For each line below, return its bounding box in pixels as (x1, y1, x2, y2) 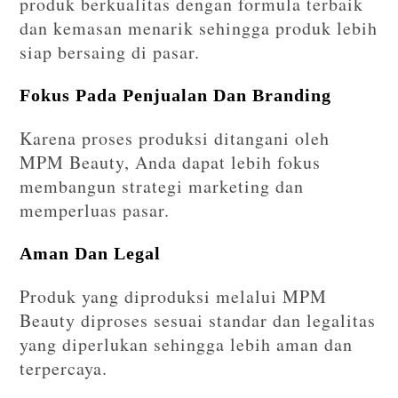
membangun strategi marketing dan (20, 174, 305, 199)
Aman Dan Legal (20, 243, 162, 264)
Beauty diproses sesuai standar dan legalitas (20, 308, 377, 333)
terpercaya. (20, 356, 108, 381)
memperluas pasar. (20, 198, 171, 223)
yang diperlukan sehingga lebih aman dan (20, 332, 354, 357)
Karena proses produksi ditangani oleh (20, 126, 330, 151)
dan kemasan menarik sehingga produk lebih (20, 16, 378, 41)
